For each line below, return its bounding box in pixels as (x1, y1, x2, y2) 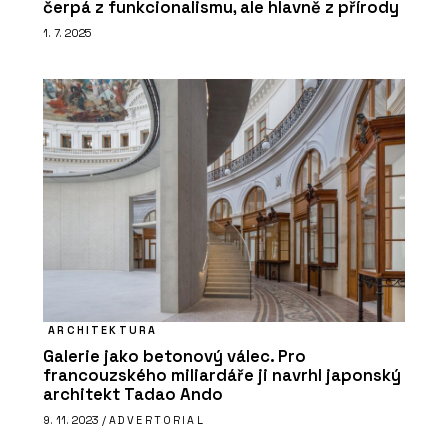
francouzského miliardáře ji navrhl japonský (43, 364, 401, 386)
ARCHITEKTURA (48, 322, 158, 337)
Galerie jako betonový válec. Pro (43, 345, 306, 367)
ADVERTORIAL (109, 413, 205, 428)
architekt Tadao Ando (43, 383, 223, 405)
